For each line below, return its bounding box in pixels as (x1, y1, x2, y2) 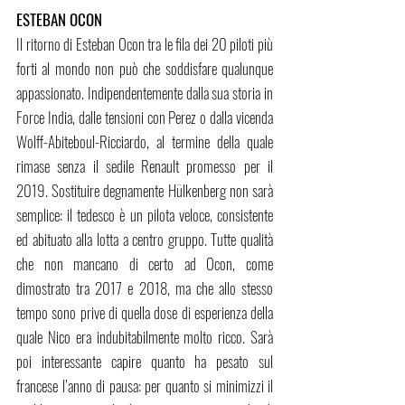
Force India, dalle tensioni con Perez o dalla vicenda (16, 106, 273, 129)
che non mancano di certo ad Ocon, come (16, 252, 273, 276)
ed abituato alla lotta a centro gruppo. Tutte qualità (16, 228, 273, 251)
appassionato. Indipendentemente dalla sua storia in (16, 81, 273, 105)
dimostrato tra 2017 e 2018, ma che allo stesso (16, 277, 273, 300)
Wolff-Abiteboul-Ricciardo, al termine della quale (16, 130, 273, 154)
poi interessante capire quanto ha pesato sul (16, 350, 273, 373)
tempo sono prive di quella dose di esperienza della (16, 301, 273, 325)
